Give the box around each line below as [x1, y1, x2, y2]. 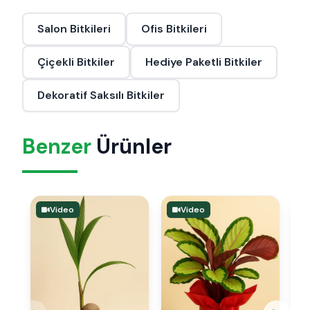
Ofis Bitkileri [141, 21, 207, 36]
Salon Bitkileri [37, 21, 111, 36]
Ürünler [91, 132, 172, 160]
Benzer [22, 132, 91, 160]
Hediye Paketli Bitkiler [145, 54, 262, 69]
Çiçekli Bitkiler [37, 54, 115, 69]
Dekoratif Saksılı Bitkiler [37, 87, 165, 102]
